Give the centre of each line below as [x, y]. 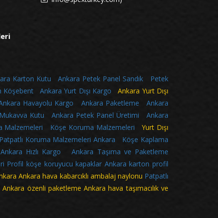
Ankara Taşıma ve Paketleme [120, 152]
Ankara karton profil [136, 164]
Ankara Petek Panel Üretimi [95, 115]
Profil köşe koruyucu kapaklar [54, 164]
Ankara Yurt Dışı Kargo [76, 91]
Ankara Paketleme [110, 103]
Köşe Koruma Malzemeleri [92, 127]
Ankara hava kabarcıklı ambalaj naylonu [82, 176]
